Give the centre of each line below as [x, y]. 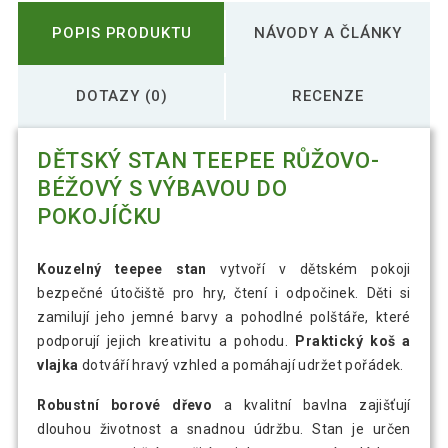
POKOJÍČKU [100, 217]
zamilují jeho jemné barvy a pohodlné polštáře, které [224, 316]
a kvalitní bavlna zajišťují [311, 405]
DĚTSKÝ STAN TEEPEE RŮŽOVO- [208, 161]
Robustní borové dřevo [125, 405]
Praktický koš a [353, 340]
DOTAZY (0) [122, 96]
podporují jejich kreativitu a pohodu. [166, 340]
